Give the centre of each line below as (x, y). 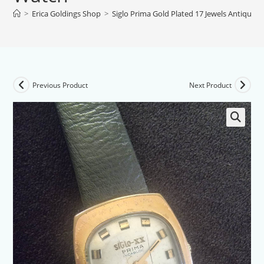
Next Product (210, 85)
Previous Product (60, 85)
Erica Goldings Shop (67, 14)
